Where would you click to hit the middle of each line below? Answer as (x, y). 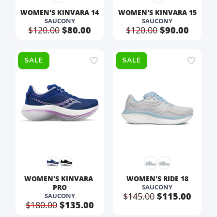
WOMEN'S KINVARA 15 (157, 12)
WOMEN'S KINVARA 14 (60, 12)
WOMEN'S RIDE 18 (157, 178)
